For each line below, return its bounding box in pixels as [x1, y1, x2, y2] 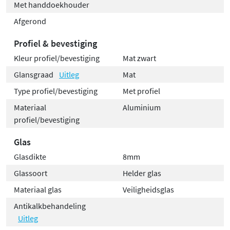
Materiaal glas [14, 184, 62, 195]
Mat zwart [123, 53, 156, 64]
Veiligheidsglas [123, 184, 174, 195]
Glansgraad [14, 69, 55, 80]
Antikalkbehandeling [14, 201, 86, 212]
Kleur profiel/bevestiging [14, 53, 100, 64]
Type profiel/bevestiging [14, 86, 98, 97]
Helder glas [123, 168, 161, 179]
